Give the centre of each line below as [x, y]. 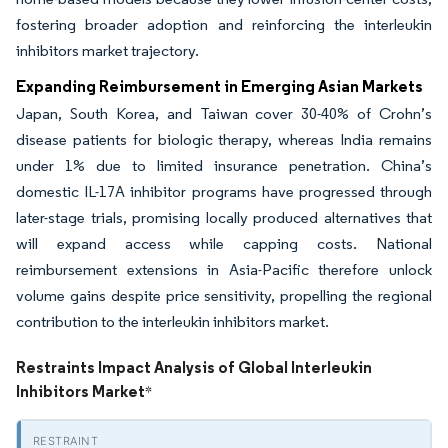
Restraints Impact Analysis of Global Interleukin [194, 367]
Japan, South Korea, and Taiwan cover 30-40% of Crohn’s [224, 113]
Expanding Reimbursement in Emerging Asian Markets [219, 86]
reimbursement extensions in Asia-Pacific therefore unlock [224, 269]
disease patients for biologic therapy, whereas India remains [224, 139]
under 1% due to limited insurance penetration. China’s [224, 165]
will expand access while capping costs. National [224, 243]
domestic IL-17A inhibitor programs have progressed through [224, 191]
